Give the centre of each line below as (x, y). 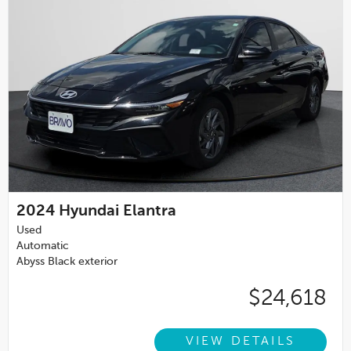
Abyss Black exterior (67, 261)
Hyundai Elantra (118, 211)
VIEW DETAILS (240, 342)
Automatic (43, 246)
